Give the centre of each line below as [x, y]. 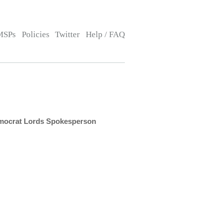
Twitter [68, 34]
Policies [35, 34]
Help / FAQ [105, 34]
